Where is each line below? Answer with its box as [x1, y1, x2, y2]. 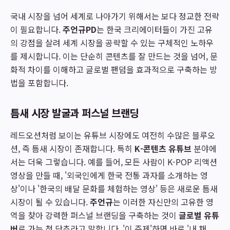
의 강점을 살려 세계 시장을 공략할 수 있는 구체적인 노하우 [10, 36, 214, 49]
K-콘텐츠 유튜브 [135, 142, 191, 155]
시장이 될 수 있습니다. [10, 196, 90, 208]
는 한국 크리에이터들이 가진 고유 [97, 23, 213, 35]
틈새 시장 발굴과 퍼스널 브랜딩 [10, 105, 139, 120]
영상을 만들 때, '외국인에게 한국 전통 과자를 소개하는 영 [10, 169, 208, 181]
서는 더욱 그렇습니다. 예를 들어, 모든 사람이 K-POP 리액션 [10, 156, 217, 168]
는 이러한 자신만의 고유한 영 [113, 196, 214, 208]
